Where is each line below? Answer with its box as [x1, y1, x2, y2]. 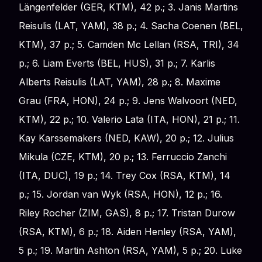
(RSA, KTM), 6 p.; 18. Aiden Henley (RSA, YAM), [19, 225, 236, 237]
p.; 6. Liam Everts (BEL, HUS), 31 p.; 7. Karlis [19, 57, 215, 69]
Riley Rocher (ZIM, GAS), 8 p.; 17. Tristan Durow [19, 206, 235, 219]
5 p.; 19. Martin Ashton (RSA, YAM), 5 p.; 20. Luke [19, 244, 242, 256]
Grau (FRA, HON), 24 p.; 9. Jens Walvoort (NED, [19, 94, 237, 106]
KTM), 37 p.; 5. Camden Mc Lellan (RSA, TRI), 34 [19, 38, 239, 50]
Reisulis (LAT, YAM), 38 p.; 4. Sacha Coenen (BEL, [19, 19, 243, 32]
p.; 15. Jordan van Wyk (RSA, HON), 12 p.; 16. [19, 188, 222, 200]
